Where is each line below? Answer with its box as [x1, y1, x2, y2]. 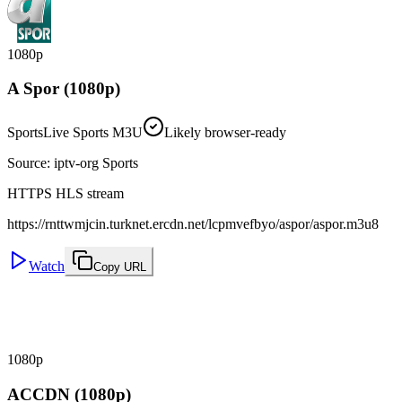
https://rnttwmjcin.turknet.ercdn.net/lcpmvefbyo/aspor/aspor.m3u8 [7, 216, 379, 232]
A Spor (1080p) [7, 79, 120, 99]
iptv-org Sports [54, 155, 138, 171]
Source [7, 155, 47, 171]
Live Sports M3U [43, 125, 143, 141]
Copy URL [93, 260, 146, 275]
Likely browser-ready [164, 125, 286, 141]
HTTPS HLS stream [7, 186, 124, 202]
